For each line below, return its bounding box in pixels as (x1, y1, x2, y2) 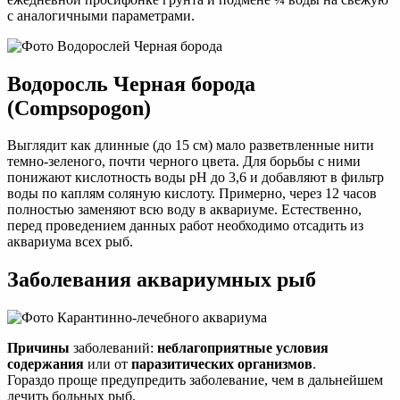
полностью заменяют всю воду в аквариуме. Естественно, (7, 202, 362, 218)
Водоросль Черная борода (7, 71, 255, 96)
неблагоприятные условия (157, 340, 329, 356)
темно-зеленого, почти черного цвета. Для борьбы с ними (7, 154, 361, 170)
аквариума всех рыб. (7, 234, 133, 250)
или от (84, 356, 131, 372)
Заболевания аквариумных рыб (7, 268, 316, 292)
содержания (7, 356, 84, 372)
